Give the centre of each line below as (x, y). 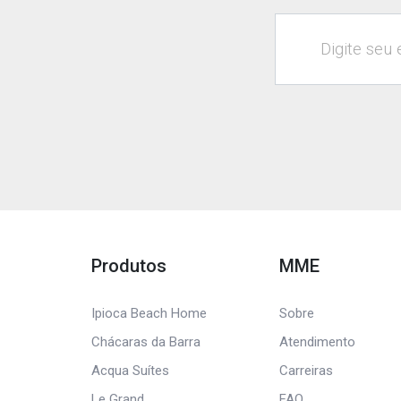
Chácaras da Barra (146, 342)
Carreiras (306, 371)
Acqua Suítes (130, 371)
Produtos (129, 266)
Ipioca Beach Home (149, 313)
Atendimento (317, 342)
